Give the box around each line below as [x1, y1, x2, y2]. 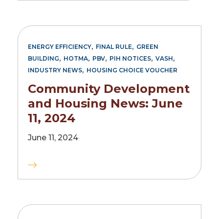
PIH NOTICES [109, 54, 151, 62]
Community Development [28, 82, 190, 96]
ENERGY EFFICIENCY [28, 43, 91, 50]
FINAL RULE [96, 43, 132, 50]
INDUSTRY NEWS [28, 66, 82, 74]
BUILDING [28, 54, 59, 62]
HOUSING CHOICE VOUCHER [87, 66, 177, 74]
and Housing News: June [28, 96, 183, 111]
